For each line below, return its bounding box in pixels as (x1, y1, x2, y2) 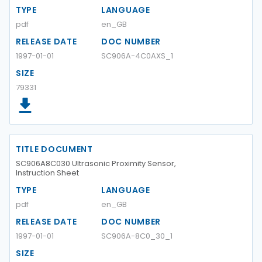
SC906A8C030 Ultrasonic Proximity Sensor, (16, 158, 176, 169)
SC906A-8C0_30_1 (101, 230, 173, 242)
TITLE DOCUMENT (16, 143, 93, 155)
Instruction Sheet (16, 167, 79, 178)
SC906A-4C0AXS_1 (101, 50, 173, 61)
